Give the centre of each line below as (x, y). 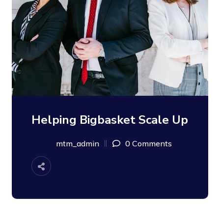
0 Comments (149, 143)
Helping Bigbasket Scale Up (110, 120)
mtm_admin (78, 143)
